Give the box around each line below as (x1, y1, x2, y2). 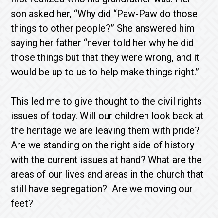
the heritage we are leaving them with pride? (11, 125, 200, 136)
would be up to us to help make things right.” (11, 66, 200, 78)
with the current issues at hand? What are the (11, 154, 202, 165)
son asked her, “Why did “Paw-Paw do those (11, 8, 198, 19)
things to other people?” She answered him (11, 22, 195, 34)
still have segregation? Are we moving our (11, 183, 193, 195)
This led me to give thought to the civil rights (11, 95, 202, 107)
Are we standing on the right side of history (11, 139, 195, 151)
